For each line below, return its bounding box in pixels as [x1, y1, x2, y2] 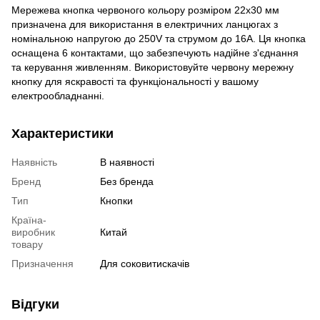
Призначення [11, 257, 74, 269]
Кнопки [100, 194, 133, 206]
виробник [11, 226, 55, 238]
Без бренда [100, 175, 154, 187]
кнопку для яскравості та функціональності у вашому [11, 75, 259, 87]
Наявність [11, 156, 57, 168]
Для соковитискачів [100, 257, 189, 269]
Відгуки [11, 296, 59, 311]
